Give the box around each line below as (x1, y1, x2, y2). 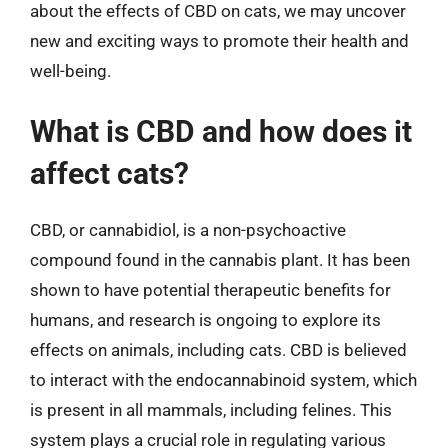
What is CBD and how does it (30, 114, 412, 149)
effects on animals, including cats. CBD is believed (30, 340, 407, 360)
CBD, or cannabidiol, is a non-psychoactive (30, 220, 346, 240)
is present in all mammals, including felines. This (30, 400, 392, 420)
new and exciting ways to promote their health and (30, 30, 409, 51)
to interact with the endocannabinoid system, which (30, 370, 417, 390)
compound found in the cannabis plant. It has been (30, 250, 410, 270)
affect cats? (30, 156, 189, 191)
